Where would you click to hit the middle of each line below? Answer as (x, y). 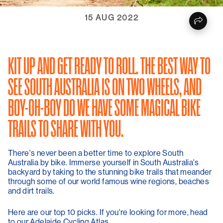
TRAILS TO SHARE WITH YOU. (66, 130)
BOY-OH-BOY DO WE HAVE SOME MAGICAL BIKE (104, 109)
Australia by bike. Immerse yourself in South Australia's (104, 162)
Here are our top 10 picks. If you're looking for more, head (108, 212)
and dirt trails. (32, 191)
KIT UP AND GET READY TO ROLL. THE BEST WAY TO (109, 67)
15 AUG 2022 (111, 17)
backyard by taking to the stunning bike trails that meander (110, 172)
